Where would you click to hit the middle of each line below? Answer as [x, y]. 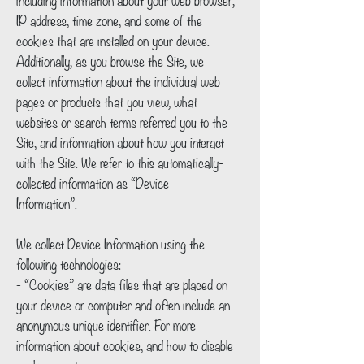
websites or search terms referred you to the [122, 121]
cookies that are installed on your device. [113, 40]
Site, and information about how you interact [120, 141]
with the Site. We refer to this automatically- [120, 162]
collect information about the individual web [118, 80]
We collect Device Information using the [110, 243]
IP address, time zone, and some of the [109, 19]
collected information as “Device [93, 182]
